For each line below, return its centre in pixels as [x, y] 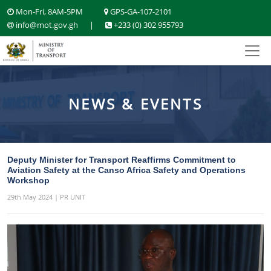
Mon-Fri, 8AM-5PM [48, 11]
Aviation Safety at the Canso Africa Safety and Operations [126, 170]
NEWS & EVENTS [135, 104]
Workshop [28, 180]
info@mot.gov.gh [46, 25]
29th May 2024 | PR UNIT [46, 197]
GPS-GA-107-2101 [140, 11]
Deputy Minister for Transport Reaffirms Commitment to [122, 160]
